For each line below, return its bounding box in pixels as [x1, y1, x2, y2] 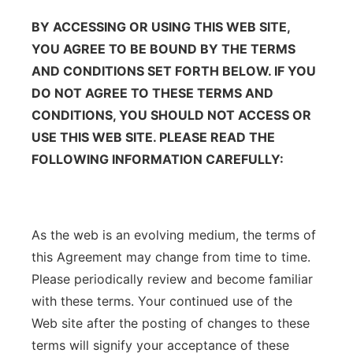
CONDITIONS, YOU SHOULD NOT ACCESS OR [32, 107, 311, 123]
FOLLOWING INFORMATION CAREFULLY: [32, 151, 284, 167]
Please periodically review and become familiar [32, 271, 313, 287]
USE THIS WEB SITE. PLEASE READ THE [32, 129, 275, 145]
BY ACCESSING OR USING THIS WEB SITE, [32, 19, 290, 35]
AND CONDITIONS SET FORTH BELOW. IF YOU [32, 63, 316, 79]
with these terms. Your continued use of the [32, 293, 292, 309]
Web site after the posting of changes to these [32, 315, 310, 331]
